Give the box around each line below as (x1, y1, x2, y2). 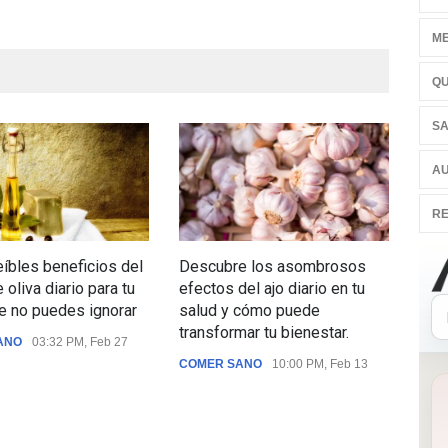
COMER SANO (179, 356, 262, 371)
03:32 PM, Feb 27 (32, 334, 128, 349)
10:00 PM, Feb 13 (272, 356, 368, 371)
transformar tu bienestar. (179, 322, 349, 342)
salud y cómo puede (179, 300, 320, 320)
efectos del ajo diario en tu (179, 278, 365, 298)
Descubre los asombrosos (179, 256, 366, 276)
